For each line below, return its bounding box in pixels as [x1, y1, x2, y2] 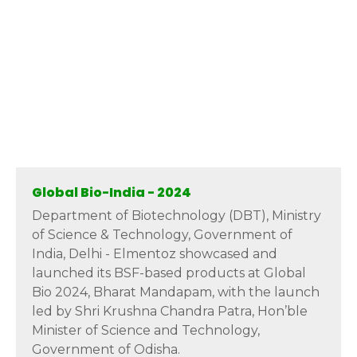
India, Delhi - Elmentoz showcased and [32, 245, 277, 261]
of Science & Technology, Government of [32, 226, 292, 242]
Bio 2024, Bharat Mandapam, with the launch [32, 284, 320, 300]
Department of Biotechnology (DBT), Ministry [32, 207, 321, 223]
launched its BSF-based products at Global [32, 265, 306, 280]
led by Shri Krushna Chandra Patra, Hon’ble [32, 303, 308, 319]
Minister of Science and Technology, [32, 322, 260, 338]
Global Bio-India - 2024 [32, 182, 191, 202]
